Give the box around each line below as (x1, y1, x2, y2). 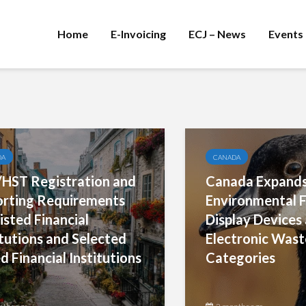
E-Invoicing (111, 27, 166, 40)
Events (268, 27, 303, 40)
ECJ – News (189, 27, 246, 40)
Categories (206, 249, 276, 266)
